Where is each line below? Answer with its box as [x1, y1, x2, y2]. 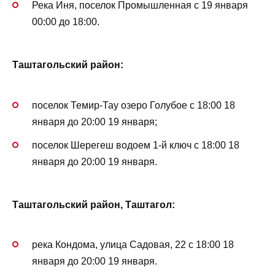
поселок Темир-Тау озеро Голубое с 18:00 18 [32, 99, 235, 110]
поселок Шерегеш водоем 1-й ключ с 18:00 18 [32, 139, 239, 150]
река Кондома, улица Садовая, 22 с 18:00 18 [32, 239, 234, 250]
